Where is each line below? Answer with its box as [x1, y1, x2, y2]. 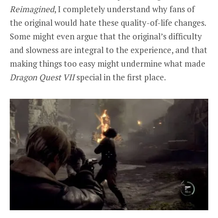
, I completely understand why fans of [54, 3, 195, 15]
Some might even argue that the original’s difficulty [10, 30, 202, 42]
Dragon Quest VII [10, 71, 74, 83]
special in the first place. [74, 71, 166, 83]
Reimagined [10, 3, 54, 15]
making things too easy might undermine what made [10, 57, 205, 69]
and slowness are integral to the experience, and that [10, 44, 207, 55]
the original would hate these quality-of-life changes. [10, 17, 206, 28]
